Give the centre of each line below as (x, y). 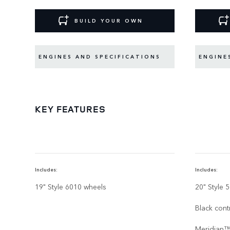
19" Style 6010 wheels (71, 186)
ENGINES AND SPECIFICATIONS (100, 57)
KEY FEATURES (70, 109)
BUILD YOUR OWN (109, 21)
